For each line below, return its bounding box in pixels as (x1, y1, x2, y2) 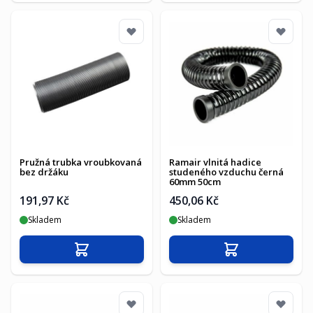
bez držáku (20, 166, 68, 178)
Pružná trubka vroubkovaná (20, 156, 142, 168)
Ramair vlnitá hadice (169, 156, 261, 168)
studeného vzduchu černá (169, 166, 284, 178)
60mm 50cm (169, 175, 221, 188)
